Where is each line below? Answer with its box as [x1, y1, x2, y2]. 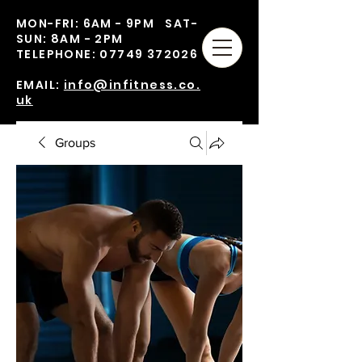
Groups [55, 136, 95, 149]
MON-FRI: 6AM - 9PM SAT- [16, 15, 198, 32]
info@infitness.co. [63, 77, 201, 93]
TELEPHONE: [16, 46, 100, 62]
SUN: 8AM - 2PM [16, 31, 159, 47]
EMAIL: [16, 77, 64, 93]
